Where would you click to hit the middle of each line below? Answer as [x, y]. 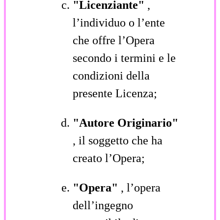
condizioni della [111, 75]
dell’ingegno [103, 205]
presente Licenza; [115, 93]
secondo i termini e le [124, 58]
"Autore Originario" [125, 123]
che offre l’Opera [114, 40]
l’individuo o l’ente [119, 22]
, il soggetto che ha [118, 140]
